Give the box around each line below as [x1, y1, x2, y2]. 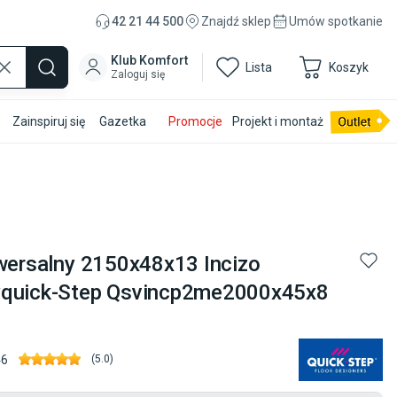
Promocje [168, 114, 223, 128]
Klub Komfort [111, 53, 188, 67]
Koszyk [329, 60, 369, 74]
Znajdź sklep [201, 14, 271, 28]
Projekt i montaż [232, 114, 324, 128]
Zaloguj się [111, 68, 165, 81]
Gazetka [98, 114, 146, 128]
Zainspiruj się [12, 114, 86, 128]
